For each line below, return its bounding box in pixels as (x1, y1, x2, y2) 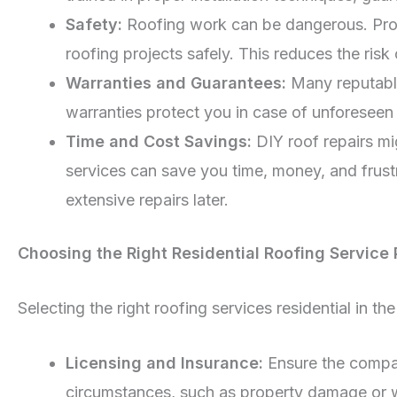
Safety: (66, 14, 122, 34)
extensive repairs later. (66, 190, 229, 209)
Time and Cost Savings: (66, 131, 252, 151)
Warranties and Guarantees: (66, 73, 286, 92)
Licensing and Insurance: (66, 353, 263, 372)
